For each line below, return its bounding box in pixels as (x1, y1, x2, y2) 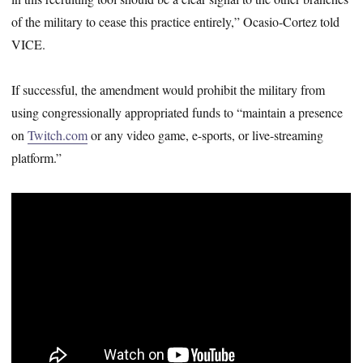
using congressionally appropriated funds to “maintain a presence (11, 104, 344, 122)
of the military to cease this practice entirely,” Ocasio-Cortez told (11, 12, 340, 30)
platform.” (11, 149, 62, 167)
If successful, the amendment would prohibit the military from (11, 81, 326, 99)
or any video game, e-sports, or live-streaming (88, 126, 324, 144)
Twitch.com (28, 126, 88, 144)
